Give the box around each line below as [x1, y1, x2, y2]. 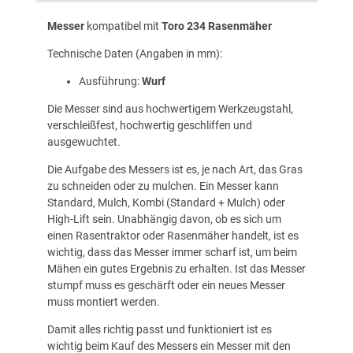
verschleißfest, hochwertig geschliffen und [47, 118, 252, 132]
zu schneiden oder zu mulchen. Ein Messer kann [47, 179, 279, 192]
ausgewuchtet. [47, 135, 121, 148]
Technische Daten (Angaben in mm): [47, 46, 222, 60]
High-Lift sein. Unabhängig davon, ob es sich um [47, 212, 281, 225]
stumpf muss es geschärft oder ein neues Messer [47, 278, 285, 292]
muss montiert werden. [47, 295, 160, 308]
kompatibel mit [84, 19, 162, 32]
